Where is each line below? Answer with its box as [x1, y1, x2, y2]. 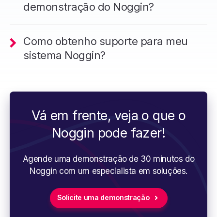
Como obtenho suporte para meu [23, 35, 188, 48]
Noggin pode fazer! [51, 125, 166, 141]
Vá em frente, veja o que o [31, 108, 186, 124]
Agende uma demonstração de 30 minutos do [22, 154, 195, 164]
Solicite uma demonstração [57, 193, 150, 201]
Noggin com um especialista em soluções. [29, 166, 188, 176]
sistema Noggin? [23, 49, 106, 62]
